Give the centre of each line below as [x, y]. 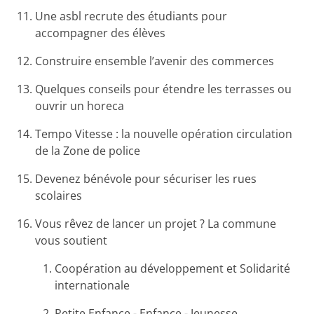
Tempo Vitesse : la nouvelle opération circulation [164, 134]
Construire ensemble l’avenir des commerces [155, 61]
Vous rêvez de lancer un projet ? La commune [156, 224]
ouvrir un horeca [80, 106]
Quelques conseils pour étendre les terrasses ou [164, 89]
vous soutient [71, 241]
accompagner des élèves [101, 33]
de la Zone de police [88, 151]
